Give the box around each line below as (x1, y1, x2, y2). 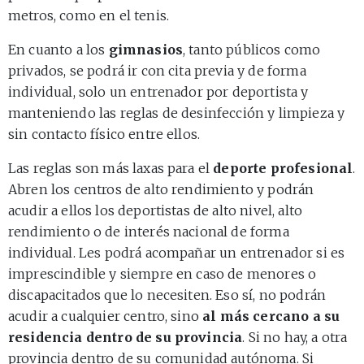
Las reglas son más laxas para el (8, 159, 214, 176)
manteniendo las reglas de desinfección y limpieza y (8, 104, 345, 121)
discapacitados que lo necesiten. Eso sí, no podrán (8, 286, 327, 303)
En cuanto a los (8, 41, 109, 58)
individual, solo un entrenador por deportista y (8, 83, 309, 100)
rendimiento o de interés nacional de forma (8, 223, 289, 240)
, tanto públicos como (183, 41, 321, 58)
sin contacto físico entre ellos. (8, 125, 201, 142)
